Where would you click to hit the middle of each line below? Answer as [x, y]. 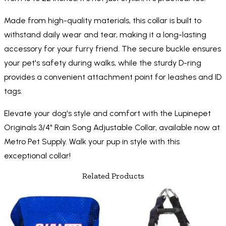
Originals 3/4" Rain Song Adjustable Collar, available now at [112, 128]
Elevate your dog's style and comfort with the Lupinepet [107, 114]
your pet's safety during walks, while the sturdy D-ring [103, 63]
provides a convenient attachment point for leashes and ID [113, 77]
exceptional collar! [37, 156]
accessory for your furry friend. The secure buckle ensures [112, 49]
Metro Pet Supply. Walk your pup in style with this [92, 142]
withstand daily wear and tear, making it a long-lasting [105, 35]
